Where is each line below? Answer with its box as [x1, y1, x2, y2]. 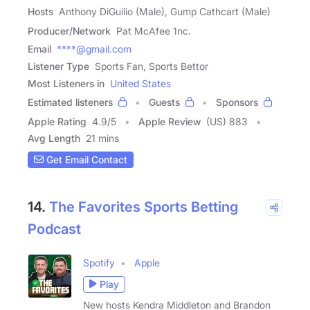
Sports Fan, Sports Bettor [95, 60, 208, 72]
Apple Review [138, 115, 201, 127]
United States [110, 77, 171, 89]
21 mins [86, 131, 119, 144]
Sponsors [216, 95, 258, 108]
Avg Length [28, 131, 80, 144]
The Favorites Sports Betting [49, 198, 238, 215]
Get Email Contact [44, 154, 127, 166]
